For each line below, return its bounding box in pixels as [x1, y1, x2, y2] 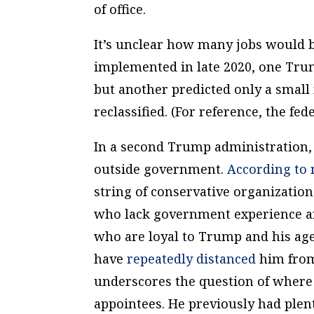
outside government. [94, 160, 228, 177]
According [227, 160, 292, 177]
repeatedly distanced [127, 250, 257, 267]
